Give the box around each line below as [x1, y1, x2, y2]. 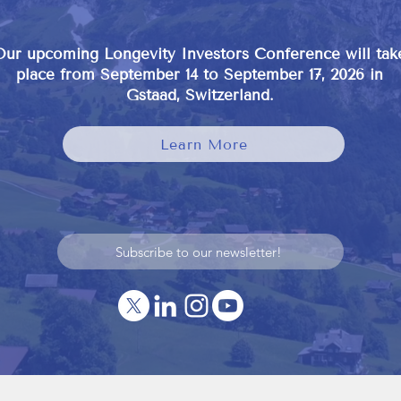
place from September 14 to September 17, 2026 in [16, 65, 383, 84]
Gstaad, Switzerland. [125, 86, 274, 105]
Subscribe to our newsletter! [115, 243, 282, 260]
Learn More [159, 135, 248, 153]
